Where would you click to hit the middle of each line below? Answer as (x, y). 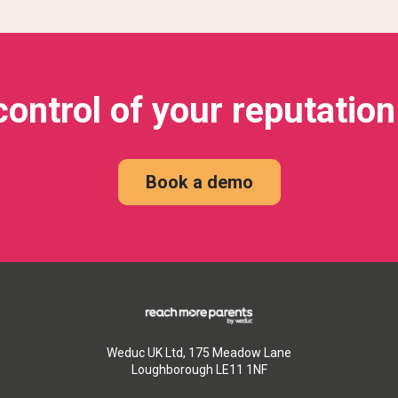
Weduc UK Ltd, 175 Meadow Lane (199, 353)
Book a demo (199, 183)
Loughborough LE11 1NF (199, 370)
